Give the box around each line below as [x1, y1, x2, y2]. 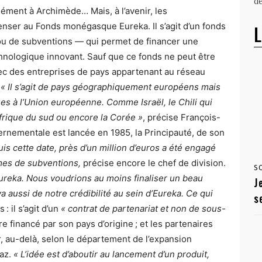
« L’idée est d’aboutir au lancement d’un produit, [13, 249, 209, 260]
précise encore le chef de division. [83, 157, 226, 169]
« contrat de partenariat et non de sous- [61, 203, 226, 215]
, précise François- [143, 112, 220, 123]
